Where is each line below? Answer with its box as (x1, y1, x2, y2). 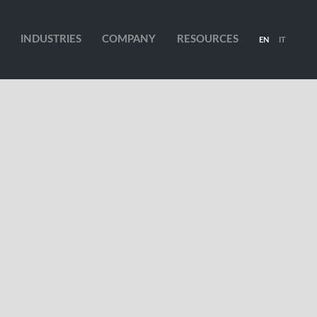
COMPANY (102, 34, 156, 45)
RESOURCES (176, 34, 238, 45)
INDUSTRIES (20, 34, 81, 45)
